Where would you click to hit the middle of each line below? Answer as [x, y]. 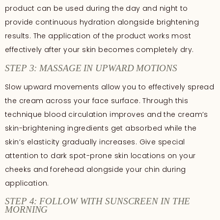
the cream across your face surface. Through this [97, 100]
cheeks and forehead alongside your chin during [96, 169]
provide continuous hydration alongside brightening [102, 22]
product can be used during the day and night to [96, 9]
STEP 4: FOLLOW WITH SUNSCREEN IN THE [98, 201]
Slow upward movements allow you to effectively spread [110, 87]
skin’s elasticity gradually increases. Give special [95, 142]
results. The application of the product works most [98, 36]
